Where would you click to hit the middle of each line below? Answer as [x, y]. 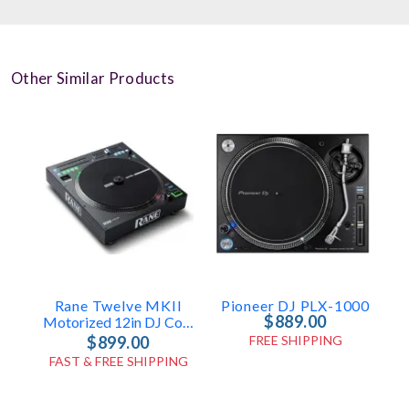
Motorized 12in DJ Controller [188, 322]
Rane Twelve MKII [118, 306]
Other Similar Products [93, 78]
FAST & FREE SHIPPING [118, 362]
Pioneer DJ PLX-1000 [295, 306]
